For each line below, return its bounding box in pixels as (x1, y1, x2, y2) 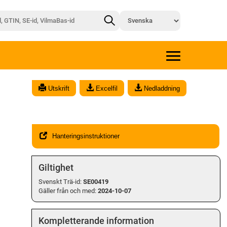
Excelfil (94, 84, 118, 92)
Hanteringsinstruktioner (52, 132, 120, 140)
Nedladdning (142, 84, 180, 92)
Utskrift (46, 84, 70, 92)
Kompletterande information (38, 215, 154, 226)
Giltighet (38, 162, 73, 173)
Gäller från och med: (38, 186, 96, 195)
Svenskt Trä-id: (38, 177, 83, 185)
